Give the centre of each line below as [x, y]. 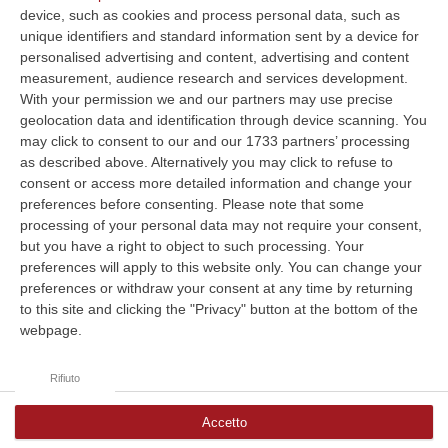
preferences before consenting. [119, 203]
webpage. [51, 329]
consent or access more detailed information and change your [216, 182]
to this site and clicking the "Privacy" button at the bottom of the [219, 308]
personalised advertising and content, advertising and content [214, 56]
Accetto [224, 422]
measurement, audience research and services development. [214, 77]
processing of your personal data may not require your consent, [221, 224]
